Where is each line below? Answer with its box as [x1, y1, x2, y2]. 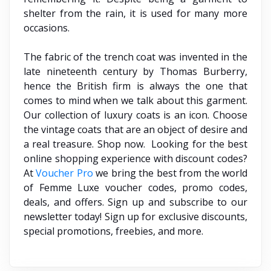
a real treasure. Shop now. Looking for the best [24, 137, 247, 151]
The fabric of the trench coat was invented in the [24, 50, 247, 64]
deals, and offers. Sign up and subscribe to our [24, 195, 247, 209]
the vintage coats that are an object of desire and [24, 122, 247, 136]
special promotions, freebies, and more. [24, 224, 203, 238]
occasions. [24, 21, 70, 34]
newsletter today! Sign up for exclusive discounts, [24, 209, 247, 223]
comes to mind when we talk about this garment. [24, 93, 247, 107]
